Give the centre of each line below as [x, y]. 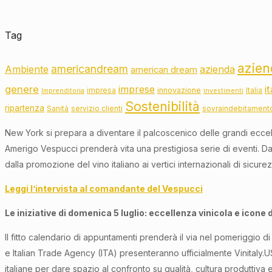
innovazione [179, 90]
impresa [101, 91]
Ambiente [27, 70]
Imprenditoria [63, 91]
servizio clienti [97, 109]
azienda [217, 70]
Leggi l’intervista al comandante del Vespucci [104, 189]
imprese [137, 90]
